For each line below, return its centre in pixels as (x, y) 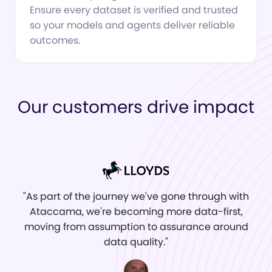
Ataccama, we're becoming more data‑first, (136, 212)
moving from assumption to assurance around (136, 227)
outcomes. (55, 41)
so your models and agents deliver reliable (132, 25)
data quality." (136, 242)
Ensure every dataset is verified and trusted (134, 10)
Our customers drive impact (136, 107)
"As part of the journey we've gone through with (136, 197)
